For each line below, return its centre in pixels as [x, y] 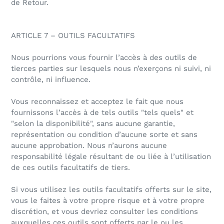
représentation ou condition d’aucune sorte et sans [104, 135]
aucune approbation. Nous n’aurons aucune [89, 146]
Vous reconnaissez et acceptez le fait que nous [97, 102]
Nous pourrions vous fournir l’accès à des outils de [104, 58]
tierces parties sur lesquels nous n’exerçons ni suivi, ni [111, 69]
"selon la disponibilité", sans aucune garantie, [93, 124]
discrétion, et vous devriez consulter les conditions [104, 212]
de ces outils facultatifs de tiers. [70, 168]
